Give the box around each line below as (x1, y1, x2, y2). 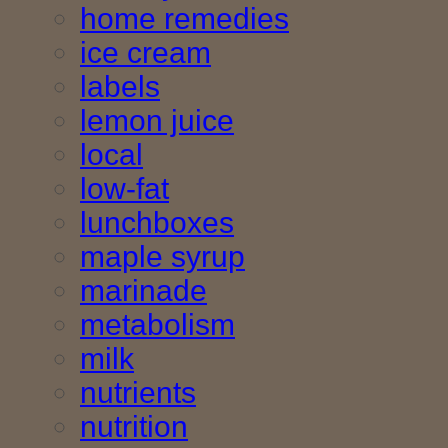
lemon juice (80, 104, 234, 138)
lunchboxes (80, 206, 234, 240)
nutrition (80, 410, 188, 444)
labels (80, 70, 160, 104)
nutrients (80, 376, 196, 410)
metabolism (80, 308, 235, 342)
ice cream (80, 36, 211, 70)
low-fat (80, 172, 169, 206)
